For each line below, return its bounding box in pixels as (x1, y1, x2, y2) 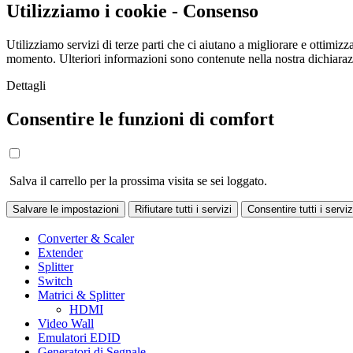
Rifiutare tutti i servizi (135, 203, 232, 215)
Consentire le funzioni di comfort (6, 108, 274, 129)
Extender (38, 246, 83, 260)
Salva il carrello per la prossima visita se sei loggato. (6, 173, 267, 188)
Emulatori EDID (38, 331, 121, 345)
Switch (38, 274, 72, 288)
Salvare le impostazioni (13, 203, 119, 215)
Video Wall (38, 317, 94, 331)
